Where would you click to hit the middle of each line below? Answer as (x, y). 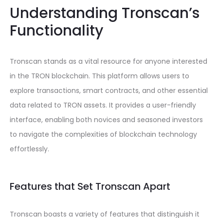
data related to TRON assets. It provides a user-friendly (103, 105)
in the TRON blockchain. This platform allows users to (100, 76)
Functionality (56, 31)
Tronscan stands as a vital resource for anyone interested (109, 61)
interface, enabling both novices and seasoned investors (106, 120)
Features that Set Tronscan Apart (90, 186)
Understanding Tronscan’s (105, 13)
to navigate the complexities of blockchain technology (103, 134)
